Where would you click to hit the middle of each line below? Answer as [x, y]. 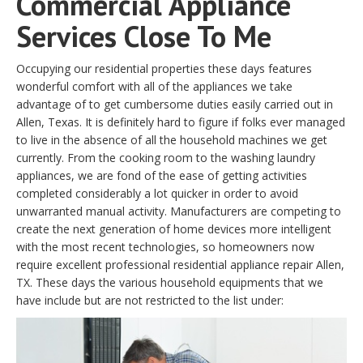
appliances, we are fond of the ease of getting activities [162, 175]
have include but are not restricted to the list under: [150, 300]
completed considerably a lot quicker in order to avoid [157, 193]
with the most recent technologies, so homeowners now [165, 246]
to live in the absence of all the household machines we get [172, 139]
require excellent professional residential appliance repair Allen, [180, 264]
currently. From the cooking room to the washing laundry [166, 157]
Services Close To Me [144, 36]
